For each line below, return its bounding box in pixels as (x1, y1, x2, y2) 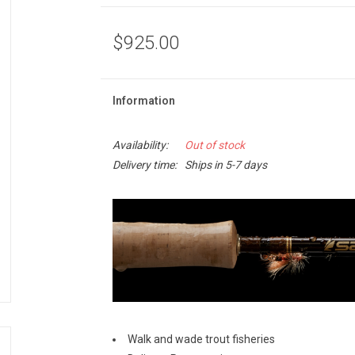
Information (112, 94, 175, 107)
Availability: (112, 139, 168, 151)
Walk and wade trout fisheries (127, 332, 275, 345)
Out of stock (184, 139, 245, 151)
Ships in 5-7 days (184, 158, 267, 171)
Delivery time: (112, 158, 177, 171)
